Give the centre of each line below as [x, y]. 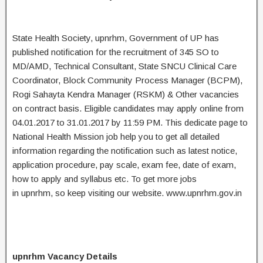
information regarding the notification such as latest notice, [125, 151]
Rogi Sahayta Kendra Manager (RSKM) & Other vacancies [126, 94]
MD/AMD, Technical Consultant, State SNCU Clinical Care [124, 66]
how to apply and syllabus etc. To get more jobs [104, 179]
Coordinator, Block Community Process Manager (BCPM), [127, 80]
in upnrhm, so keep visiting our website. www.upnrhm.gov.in [127, 193]
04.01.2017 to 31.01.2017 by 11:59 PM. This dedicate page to [130, 122]
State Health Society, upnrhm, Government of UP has [116, 38]
